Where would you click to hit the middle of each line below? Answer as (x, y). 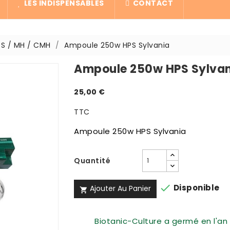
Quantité (92, 161)
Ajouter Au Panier (120, 189)
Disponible (196, 188)
